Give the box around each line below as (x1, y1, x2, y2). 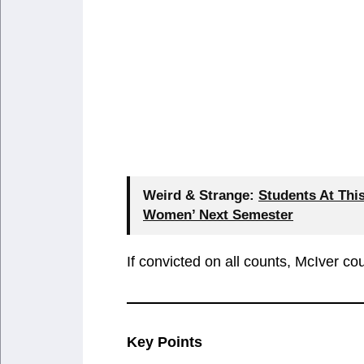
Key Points (127, 333, 202, 350)
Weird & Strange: (143, 187, 254, 203)
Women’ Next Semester (143, 206, 293, 223)
